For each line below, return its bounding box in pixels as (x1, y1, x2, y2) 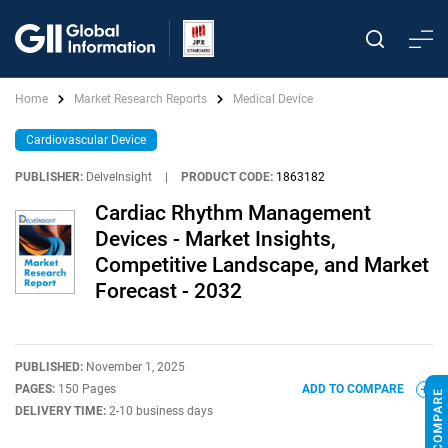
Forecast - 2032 (95, 279, 242, 303)
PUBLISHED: (15, 360, 86, 374)
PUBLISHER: (15, 170, 83, 184)
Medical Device (233, 92, 313, 106)
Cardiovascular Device (26, 133, 146, 147)
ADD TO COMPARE (302, 382, 407, 396)
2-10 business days (109, 404, 213, 418)
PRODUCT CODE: (181, 170, 273, 184)
